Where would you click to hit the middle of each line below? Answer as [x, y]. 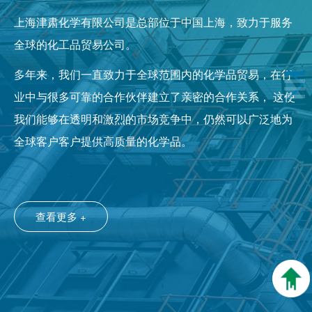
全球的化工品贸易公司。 [75, 45]
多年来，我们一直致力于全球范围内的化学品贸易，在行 [153, 74]
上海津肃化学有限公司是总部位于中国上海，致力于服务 [153, 22]
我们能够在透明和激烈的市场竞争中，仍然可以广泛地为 [153, 118]
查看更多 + [61, 216]
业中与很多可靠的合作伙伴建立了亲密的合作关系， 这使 [155, 96]
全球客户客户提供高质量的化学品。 [104, 141]
